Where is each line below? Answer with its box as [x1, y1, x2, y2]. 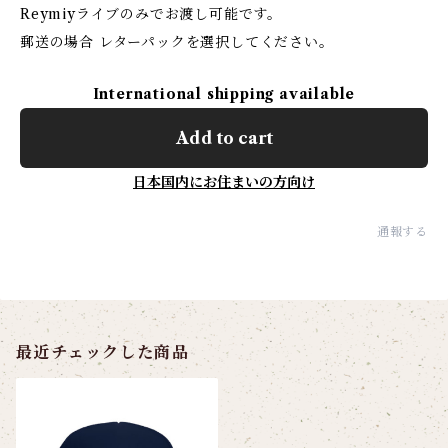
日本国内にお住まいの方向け [133, 173, 315, 191]
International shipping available [92, 85, 356, 103]
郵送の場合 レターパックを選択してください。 [20, 33, 334, 51]
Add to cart [175, 128, 273, 148]
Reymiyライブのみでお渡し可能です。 [20, 5, 282, 23]
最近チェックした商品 [16, 342, 189, 362]
